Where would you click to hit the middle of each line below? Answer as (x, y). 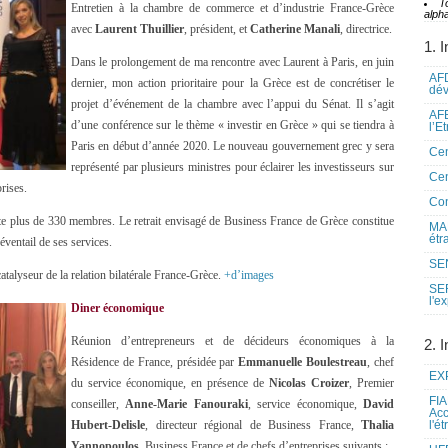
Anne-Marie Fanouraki (186, 404)
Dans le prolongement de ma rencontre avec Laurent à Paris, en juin (232, 62)
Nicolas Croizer (309, 383)
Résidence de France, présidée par (155, 362)
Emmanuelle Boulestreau (303, 362)
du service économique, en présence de (170, 383)
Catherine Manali (295, 29)
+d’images (249, 275)
